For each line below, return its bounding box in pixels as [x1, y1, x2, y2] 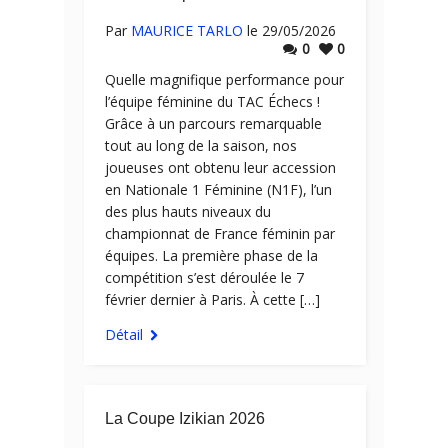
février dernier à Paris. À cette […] [105, 290, 320, 309]
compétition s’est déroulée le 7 [105, 268, 304, 287]
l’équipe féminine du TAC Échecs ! [105, 92, 320, 111]
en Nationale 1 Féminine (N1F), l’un [105, 180, 332, 199]
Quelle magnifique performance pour [105, 70, 344, 89]
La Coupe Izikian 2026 [105, 410, 265, 427]
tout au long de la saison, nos [105, 136, 297, 155]
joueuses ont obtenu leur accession [105, 158, 336, 177]
